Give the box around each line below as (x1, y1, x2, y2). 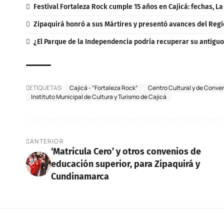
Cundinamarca (51, 170, 109, 182)
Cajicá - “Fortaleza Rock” (69, 83, 138, 92)
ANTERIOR (30, 136, 64, 145)
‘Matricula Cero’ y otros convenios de (51, 145, 201, 157)
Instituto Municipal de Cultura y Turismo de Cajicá (31, 92, 166, 101)
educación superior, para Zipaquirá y (51, 158, 200, 169)
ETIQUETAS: (29, 83, 63, 92)
